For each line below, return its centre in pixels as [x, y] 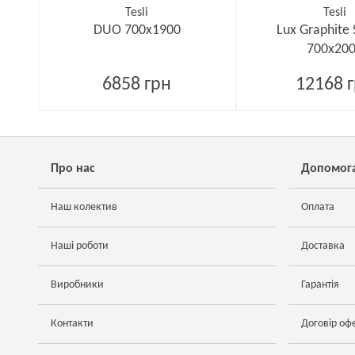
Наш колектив [84, 207]
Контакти [72, 324]
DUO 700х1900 [137, 31]
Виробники [77, 285]
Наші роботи [80, 246]
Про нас [73, 169]
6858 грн [137, 85]
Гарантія [320, 285]
